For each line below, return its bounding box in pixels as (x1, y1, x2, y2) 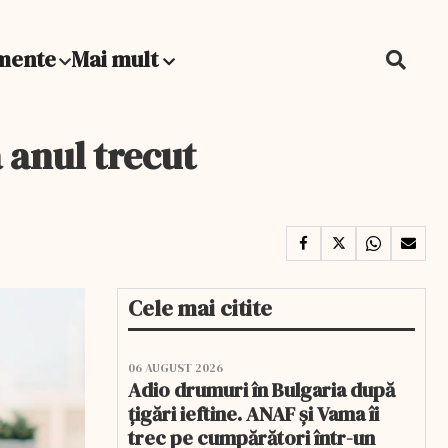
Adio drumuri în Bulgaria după (128, 376, 395, 404)
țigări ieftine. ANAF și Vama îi (128, 400, 379, 428)
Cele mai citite (128, 293, 272, 323)
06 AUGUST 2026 (128, 360, 223, 376)
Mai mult (71, 44, 163, 74)
